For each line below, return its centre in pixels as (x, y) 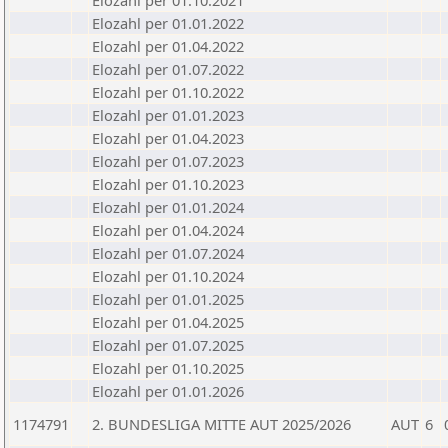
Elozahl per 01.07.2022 (168, 69)
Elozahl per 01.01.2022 (168, 23)
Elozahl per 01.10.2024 (168, 276)
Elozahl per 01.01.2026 (168, 391)
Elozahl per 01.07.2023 (168, 161)
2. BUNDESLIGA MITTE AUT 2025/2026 (221, 424)
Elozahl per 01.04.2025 (168, 322)
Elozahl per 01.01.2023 (168, 115)
